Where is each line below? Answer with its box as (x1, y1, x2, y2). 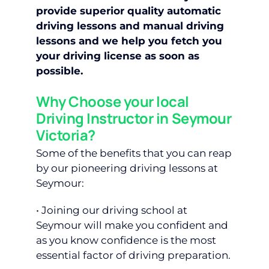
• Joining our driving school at (36, 204, 187, 217)
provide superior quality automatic (36, 4, 221, 17)
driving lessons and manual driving (36, 19, 224, 32)
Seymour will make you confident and (36, 219, 228, 232)
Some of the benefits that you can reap (36, 147, 232, 160)
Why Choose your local (36, 91, 190, 111)
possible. (36, 64, 83, 77)
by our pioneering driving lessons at (36, 162, 218, 175)
